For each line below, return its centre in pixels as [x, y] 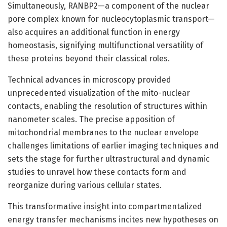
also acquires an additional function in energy [94, 32]
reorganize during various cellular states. [85, 185]
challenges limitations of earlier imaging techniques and [113, 145]
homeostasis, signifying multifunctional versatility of [105, 45]
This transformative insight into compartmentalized [105, 206]
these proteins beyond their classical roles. [89, 58]
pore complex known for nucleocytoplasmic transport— [111, 19]
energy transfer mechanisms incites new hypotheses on [113, 219]
